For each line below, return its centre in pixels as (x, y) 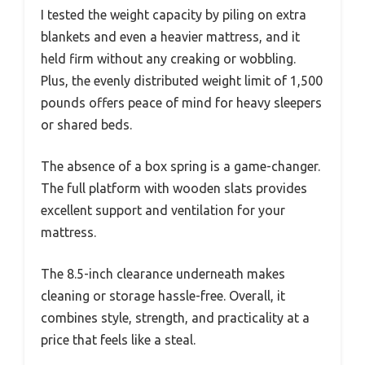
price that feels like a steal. (118, 340)
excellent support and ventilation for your (163, 211)
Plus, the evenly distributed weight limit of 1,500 (182, 81)
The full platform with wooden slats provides (174, 189)
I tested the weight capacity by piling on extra (174, 15)
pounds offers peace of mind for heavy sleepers (181, 103)
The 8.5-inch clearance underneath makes (163, 274)
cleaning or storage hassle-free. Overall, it (163, 296)
